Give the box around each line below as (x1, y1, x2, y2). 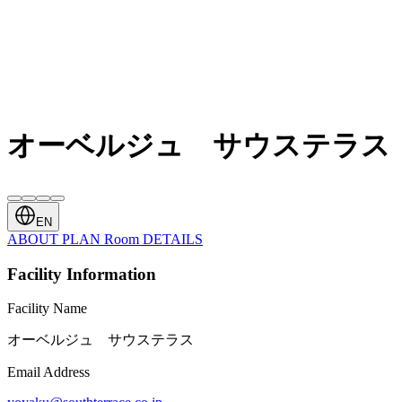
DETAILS (143, 231, 203, 247)
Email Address (7, 364, 90, 380)
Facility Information (7, 264, 156, 284)
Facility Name (7, 301, 87, 317)
